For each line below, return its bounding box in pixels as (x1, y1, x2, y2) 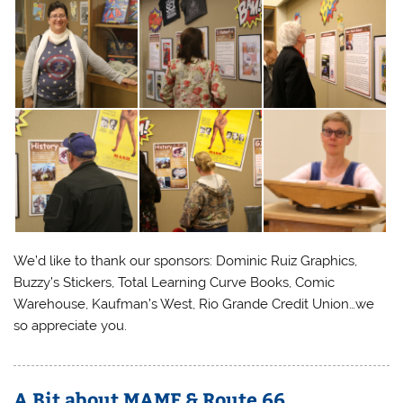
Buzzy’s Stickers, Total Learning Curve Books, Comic (13, 273, 336, 291)
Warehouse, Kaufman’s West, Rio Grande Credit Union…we (13, 295, 375, 312)
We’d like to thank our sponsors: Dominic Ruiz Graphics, (13, 252, 358, 269)
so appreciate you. (13, 317, 128, 334)
